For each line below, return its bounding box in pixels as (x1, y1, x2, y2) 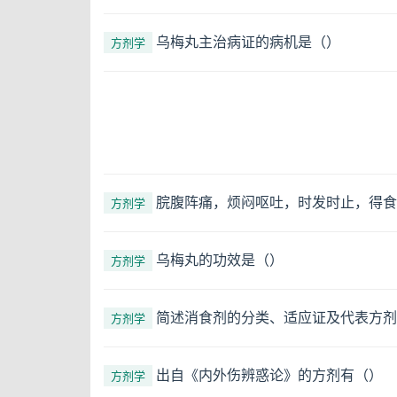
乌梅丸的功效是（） (156, 249, 284, 269)
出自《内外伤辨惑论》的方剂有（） (156, 364, 383, 385)
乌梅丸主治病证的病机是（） (156, 31, 340, 51)
